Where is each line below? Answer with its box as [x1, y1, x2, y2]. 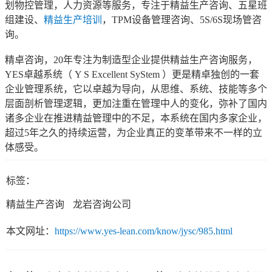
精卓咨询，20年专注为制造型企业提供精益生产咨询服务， [5, 55, 257, 66]
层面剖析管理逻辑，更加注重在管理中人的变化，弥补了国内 [5, 98, 267, 109]
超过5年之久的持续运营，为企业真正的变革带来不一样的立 [5, 127, 262, 138]
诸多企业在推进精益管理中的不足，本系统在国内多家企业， [5, 113, 267, 124]
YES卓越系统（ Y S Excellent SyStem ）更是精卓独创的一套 [5, 69, 259, 80]
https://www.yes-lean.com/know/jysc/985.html [55, 226, 233, 237]
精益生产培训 [44, 15, 102, 25]
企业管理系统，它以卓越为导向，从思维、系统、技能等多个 [5, 84, 267, 95]
